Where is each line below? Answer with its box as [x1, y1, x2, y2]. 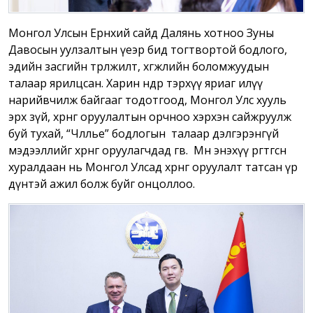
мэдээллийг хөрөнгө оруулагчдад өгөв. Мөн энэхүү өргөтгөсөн [8, 143, 286, 159]
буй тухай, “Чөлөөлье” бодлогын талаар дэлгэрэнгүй [8, 126, 279, 142]
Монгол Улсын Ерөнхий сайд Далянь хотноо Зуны [8, 25, 274, 41]
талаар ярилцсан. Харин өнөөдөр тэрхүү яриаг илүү [8, 75, 263, 92]
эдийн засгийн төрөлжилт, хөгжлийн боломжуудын [8, 59, 269, 75]
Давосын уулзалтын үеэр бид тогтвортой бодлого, [8, 42, 287, 58]
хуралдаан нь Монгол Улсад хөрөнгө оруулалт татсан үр [8, 159, 298, 175]
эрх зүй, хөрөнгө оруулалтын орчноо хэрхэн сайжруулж [8, 109, 291, 125]
